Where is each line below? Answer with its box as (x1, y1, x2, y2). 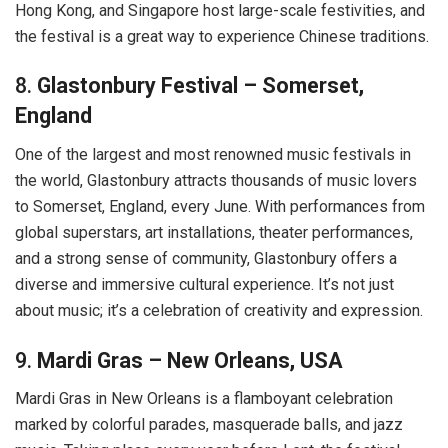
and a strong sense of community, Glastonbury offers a (15, 249, 397, 269)
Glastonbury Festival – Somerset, (37, 73, 364, 99)
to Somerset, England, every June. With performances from (15, 197, 425, 217)
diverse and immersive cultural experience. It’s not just (15, 275, 394, 295)
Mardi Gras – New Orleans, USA (37, 347, 343, 373)
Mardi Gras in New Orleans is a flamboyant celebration (15, 389, 393, 409)
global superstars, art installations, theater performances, (15, 223, 413, 243)
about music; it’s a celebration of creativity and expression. (15, 301, 423, 321)
